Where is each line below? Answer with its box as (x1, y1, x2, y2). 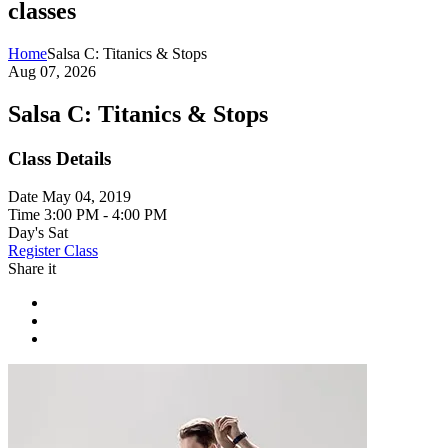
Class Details (8, 147, 111, 169)
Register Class (8, 242, 98, 260)
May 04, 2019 (42, 188, 131, 206)
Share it (8, 260, 56, 278)
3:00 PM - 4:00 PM (44, 206, 167, 224)
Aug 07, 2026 (8, 62, 96, 80)
